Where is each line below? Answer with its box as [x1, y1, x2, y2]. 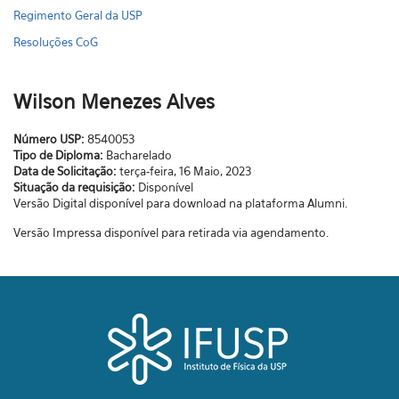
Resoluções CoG [13, 35, 98, 49]
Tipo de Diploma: [13, 148, 106, 162]
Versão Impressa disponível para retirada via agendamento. [13, 225, 329, 240]
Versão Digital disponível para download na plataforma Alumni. [13, 196, 347, 210]
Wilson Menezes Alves [13, 90, 215, 113]
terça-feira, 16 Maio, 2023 [119, 164, 251, 178]
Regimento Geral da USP [13, 8, 142, 22]
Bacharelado [106, 148, 172, 162]
